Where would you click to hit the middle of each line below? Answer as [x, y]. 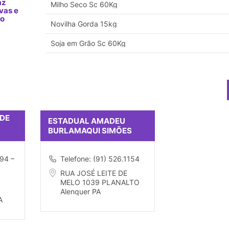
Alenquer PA [81, 192]
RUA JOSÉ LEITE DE [94, 173]
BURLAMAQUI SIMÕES [90, 131]
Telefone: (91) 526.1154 [100, 159]
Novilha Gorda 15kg [84, 24]
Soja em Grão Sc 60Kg [88, 43]
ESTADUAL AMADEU [87, 121]
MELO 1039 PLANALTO [100, 182]
